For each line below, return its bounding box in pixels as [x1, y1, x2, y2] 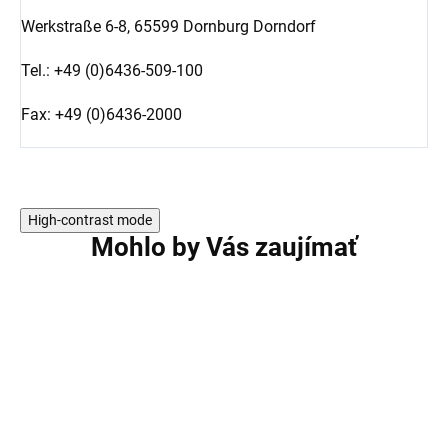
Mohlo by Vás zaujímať [91, 231, 357, 262]
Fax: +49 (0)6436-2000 [21, 104, 182, 124]
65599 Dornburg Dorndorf [134, 16, 316, 36]
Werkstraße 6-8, [21, 16, 134, 36]
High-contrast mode [28, 211, 152, 228]
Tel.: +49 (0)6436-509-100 [21, 60, 203, 80]
